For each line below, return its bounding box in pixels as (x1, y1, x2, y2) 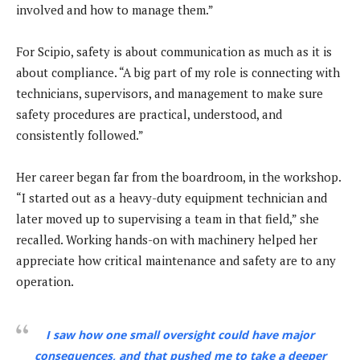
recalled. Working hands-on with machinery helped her (16, 231, 317, 248)
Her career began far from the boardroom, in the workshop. (16, 169, 341, 186)
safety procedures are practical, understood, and (16, 106, 282, 123)
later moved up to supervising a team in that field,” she (16, 211, 319, 227)
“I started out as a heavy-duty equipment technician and (16, 190, 327, 207)
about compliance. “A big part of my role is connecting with (16, 64, 340, 81)
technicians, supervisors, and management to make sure (16, 85, 323, 102)
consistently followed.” (16, 127, 144, 144)
